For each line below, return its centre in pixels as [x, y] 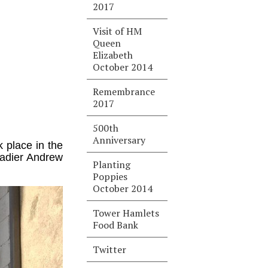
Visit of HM [118, 31]
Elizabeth [113, 55]
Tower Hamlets [126, 213]
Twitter [110, 249]
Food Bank [116, 225]
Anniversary [119, 140]
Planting [112, 165]
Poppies [110, 176]
